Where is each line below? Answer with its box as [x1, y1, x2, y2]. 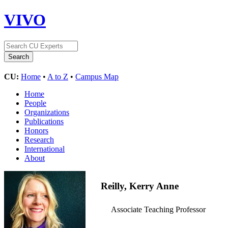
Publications [24, 117, 64, 126]
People [24, 98, 46, 107]
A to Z [47, 72, 68, 81]
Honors [24, 126, 48, 135]
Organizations [24, 107, 69, 117]
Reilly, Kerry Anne [101, 180, 179, 191]
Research [24, 135, 54, 144]
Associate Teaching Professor [111, 205, 206, 214]
